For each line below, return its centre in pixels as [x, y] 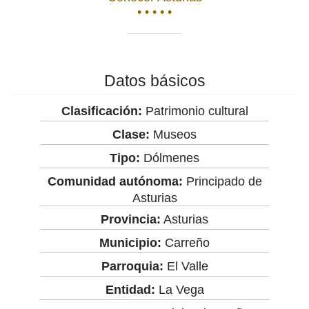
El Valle [186, 266]
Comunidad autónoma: [115, 181]
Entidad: [130, 289]
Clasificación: [101, 111]
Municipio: [130, 242]
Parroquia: [132, 266]
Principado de [222, 181]
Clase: [131, 134]
